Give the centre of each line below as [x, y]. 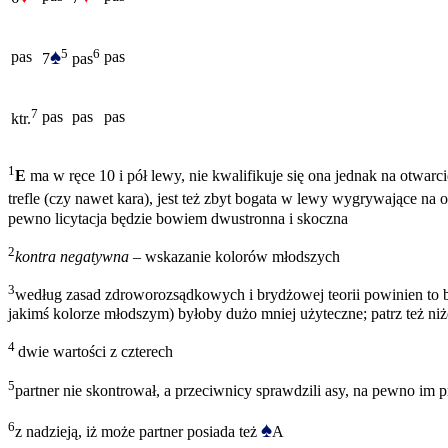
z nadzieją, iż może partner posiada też [138, 432]
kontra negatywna [72, 257]
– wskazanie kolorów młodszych [234, 257]
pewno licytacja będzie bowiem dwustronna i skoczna [178, 219]
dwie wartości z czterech [95, 352]
